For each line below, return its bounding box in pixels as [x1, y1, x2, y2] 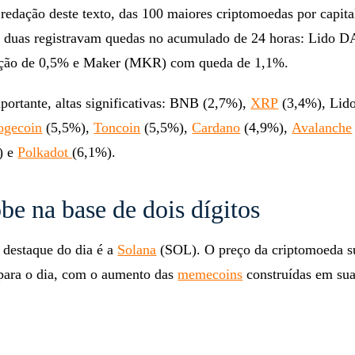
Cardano [192, 120, 241, 136]
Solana [117, 242, 157, 258]
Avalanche [292, 120, 353, 136]
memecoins [177, 266, 243, 283]
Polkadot [17, 144, 73, 161]
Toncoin [94, 120, 141, 136]
